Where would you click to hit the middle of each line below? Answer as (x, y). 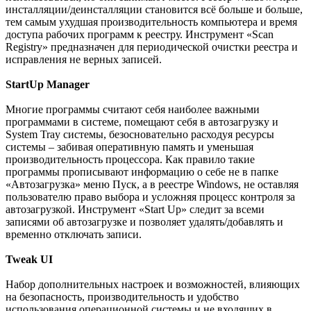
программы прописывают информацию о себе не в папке (142, 172)
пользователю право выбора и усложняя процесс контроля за (150, 197)
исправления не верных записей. (84, 60)
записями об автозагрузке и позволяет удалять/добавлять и (144, 222)
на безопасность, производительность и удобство (122, 297)
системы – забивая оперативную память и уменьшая (129, 147)
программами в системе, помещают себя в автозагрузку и (142, 122)
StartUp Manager (48, 85)
